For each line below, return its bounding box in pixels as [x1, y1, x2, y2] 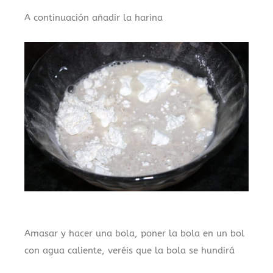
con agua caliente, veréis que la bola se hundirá [24, 244, 235, 256]
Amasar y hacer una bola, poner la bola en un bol [24, 227, 244, 239]
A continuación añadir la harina [24, 12, 163, 23]
